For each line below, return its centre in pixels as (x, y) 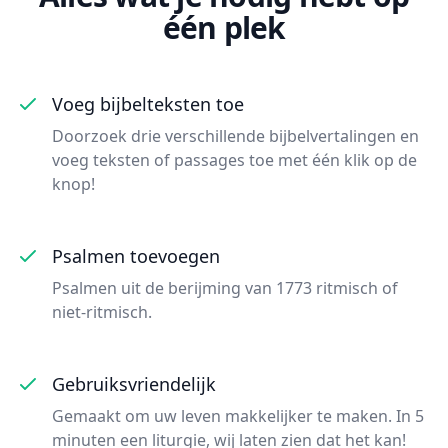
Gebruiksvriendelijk (134, 383)
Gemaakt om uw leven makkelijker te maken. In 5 (238, 415)
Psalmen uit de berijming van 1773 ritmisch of (225, 287)
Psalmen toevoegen (136, 255)
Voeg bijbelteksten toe (148, 103)
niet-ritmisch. (102, 311)
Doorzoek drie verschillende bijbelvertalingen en (235, 135)
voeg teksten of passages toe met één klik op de (234, 159)
